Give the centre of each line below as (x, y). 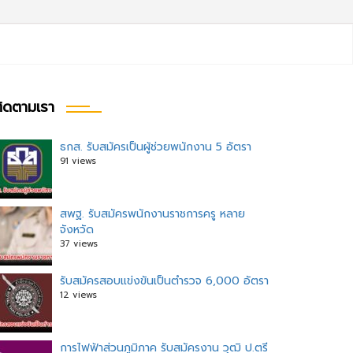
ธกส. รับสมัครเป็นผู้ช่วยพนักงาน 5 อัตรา (156, 147)
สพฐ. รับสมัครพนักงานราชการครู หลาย (152, 214)
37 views (79, 244)
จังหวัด (77, 230)
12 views (78, 295)
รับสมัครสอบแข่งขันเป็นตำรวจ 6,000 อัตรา (164, 281)
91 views (78, 161)
